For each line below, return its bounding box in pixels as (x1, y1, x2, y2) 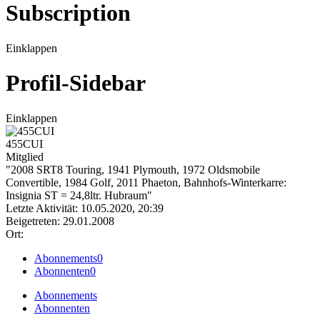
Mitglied (6, 150, 44, 163)
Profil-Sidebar (6, 70, 146, 96)
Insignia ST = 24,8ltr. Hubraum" (6, 189, 152, 201)
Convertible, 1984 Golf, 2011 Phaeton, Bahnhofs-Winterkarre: (6, 176, 286, 189)
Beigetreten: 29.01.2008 (6, 214, 114, 227)
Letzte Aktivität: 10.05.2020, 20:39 (6, 201, 164, 214)
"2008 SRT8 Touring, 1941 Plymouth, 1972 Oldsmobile (6, 163, 260, 176)
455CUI (6, 137, 43, 150)
